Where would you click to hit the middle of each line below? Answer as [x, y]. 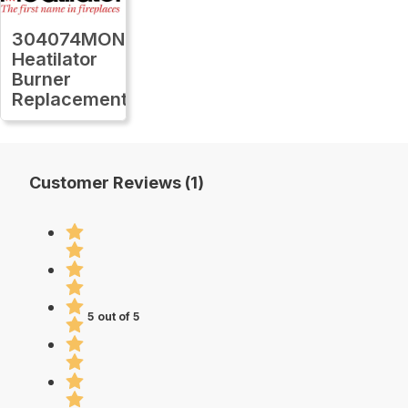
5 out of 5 [114, 316]
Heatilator [55, 59]
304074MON [68, 39]
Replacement [70, 99]
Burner [41, 79]
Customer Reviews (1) [117, 182]
